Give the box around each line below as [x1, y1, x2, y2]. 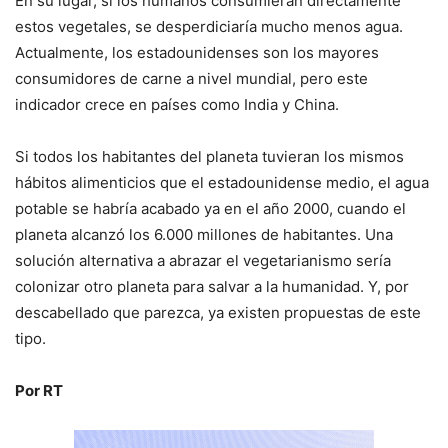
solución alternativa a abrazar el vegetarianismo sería [15, 251, 391, 271]
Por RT [15, 381, 63, 401]
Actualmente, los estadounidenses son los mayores [15, 43, 379, 63]
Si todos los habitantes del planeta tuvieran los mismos [15, 147, 404, 167]
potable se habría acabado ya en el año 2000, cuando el [15, 199, 406, 219]
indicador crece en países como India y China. [15, 95, 339, 115]
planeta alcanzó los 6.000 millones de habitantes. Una [15, 225, 393, 245]
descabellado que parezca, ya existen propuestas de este [15, 303, 421, 323]
